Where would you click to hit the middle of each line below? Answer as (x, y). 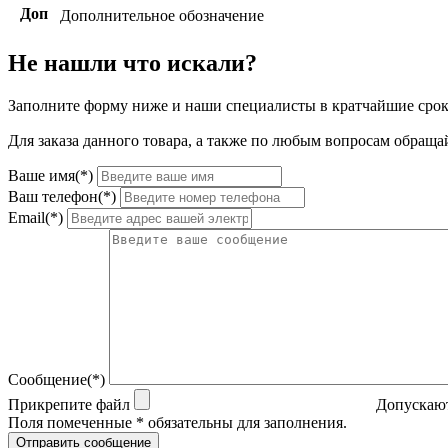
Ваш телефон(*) (62, 197)
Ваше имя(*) (50, 176)
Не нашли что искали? (132, 63)
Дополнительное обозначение (162, 16)
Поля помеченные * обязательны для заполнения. (177, 423)
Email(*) (35, 218)
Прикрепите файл (69, 405)
